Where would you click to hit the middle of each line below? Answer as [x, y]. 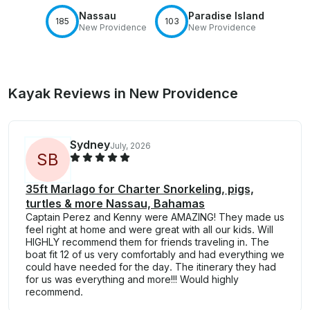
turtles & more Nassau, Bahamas [115, 203]
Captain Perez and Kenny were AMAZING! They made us [155, 217]
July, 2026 [130, 145]
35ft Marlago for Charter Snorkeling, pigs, [140, 189]
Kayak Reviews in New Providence [123, 93]
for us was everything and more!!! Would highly [132, 279]
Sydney [90, 144]
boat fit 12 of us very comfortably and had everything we [155, 254]
